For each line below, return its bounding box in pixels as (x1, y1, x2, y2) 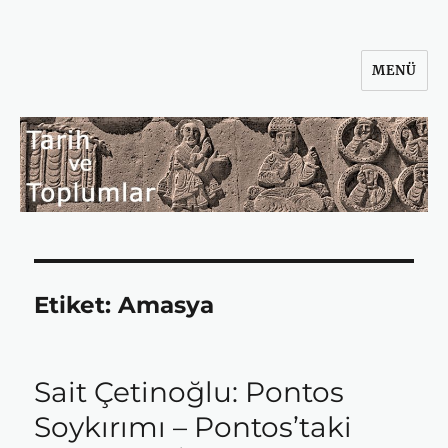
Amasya (118, 291, 215, 320)
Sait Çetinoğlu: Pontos (34, 375, 345, 410)
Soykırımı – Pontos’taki (34, 410, 353, 445)
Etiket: (34, 291, 119, 320)
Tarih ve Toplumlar (20, 70, 246, 99)
